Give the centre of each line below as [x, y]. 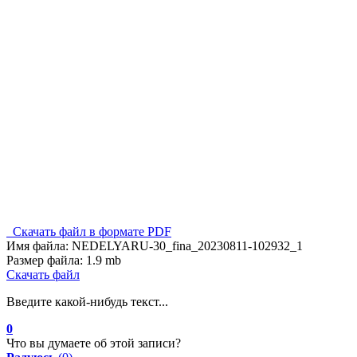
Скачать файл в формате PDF [89, 231]
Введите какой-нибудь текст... [87, 301]
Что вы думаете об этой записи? [94, 343]
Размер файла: [45, 260]
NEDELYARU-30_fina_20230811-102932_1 [187, 245]
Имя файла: [37, 245]
